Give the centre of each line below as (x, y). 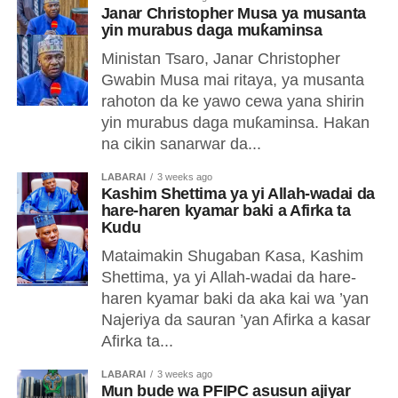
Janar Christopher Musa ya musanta (234, 13)
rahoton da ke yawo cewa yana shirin (232, 101)
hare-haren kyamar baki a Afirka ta (226, 211)
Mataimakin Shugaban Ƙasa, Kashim (232, 256)
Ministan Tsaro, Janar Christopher (220, 59)
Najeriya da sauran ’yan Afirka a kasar (235, 320)
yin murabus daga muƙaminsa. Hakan (235, 123)
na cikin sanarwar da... (181, 144)
